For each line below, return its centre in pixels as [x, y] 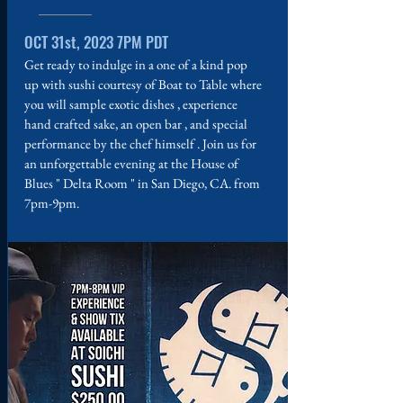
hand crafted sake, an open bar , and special [136, 124]
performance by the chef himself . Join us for [140, 143]
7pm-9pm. [52, 203]
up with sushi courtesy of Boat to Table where [143, 84]
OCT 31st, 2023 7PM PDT [96, 42]
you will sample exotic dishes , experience [131, 104]
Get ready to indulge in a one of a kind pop [136, 64]
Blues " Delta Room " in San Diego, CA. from [142, 183]
